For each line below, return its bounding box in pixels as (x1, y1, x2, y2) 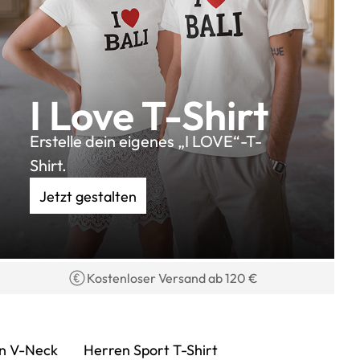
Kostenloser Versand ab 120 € (87, 270, 259, 286)
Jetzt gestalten (39, 187, 137, 206)
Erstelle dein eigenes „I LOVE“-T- (30, 130, 263, 151)
